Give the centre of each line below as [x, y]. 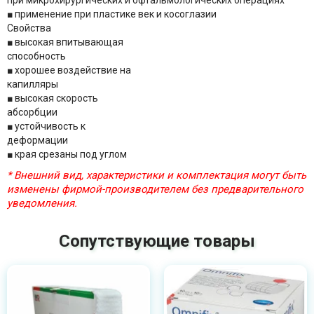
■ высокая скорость [53, 98]
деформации [37, 140]
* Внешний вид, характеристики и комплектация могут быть [157, 175]
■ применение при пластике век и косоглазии [112, 14]
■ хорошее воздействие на [69, 70]
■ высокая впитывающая [65, 42]
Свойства [29, 28]
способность [36, 56]
